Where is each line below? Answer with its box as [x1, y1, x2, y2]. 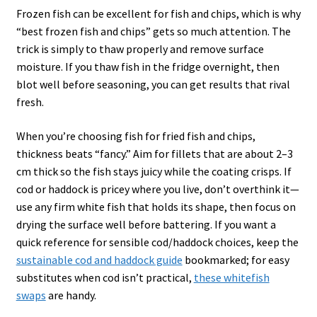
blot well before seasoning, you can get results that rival [16, 77, 290, 92]
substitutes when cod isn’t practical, [16, 270, 194, 285]
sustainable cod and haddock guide [16, 253, 183, 267]
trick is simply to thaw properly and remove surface [16, 42, 264, 57]
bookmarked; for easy [182, 253, 289, 267]
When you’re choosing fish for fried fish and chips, [16, 129, 255, 144]
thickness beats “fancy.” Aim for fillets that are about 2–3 [16, 146, 293, 161]
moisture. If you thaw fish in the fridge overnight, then [16, 59, 279, 74]
